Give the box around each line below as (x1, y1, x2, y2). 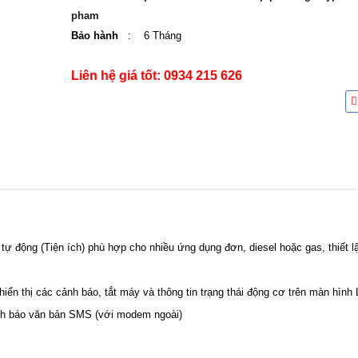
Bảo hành (71, 30, 118, 42)
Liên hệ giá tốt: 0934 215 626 (71, 69, 242, 83)
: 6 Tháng (118, 30, 181, 42)
